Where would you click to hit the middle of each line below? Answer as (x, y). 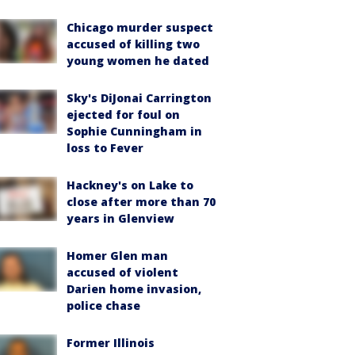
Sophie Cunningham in (134, 131)
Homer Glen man (117, 256)
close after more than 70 (141, 202)
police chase (103, 305)
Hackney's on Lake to (130, 185)
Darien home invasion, (134, 289)
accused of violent (122, 272)
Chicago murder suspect (140, 27)
